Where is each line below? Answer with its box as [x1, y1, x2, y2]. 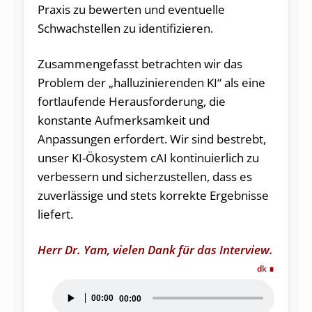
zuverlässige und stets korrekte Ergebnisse [37, 187, 269, 203]
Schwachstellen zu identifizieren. [37, 19, 213, 36]
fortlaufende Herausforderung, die [37, 93, 226, 109]
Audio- [51, 279, 86, 296]
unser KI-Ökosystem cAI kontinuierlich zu [37, 149, 259, 166]
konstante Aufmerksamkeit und [37, 111, 210, 128]
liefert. [37, 205, 73, 222]
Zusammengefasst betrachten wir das [37, 55, 242, 72]
